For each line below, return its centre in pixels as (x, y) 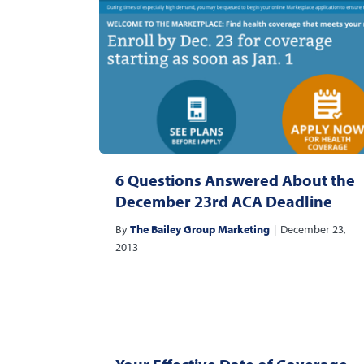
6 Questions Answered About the (235, 180)
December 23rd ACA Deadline (224, 201)
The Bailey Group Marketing (200, 230)
